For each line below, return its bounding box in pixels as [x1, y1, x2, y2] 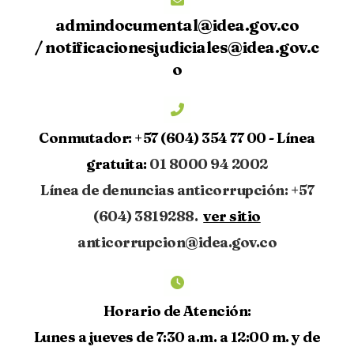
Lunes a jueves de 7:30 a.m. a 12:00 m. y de [33, 328, 321, 347]
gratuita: [86, 155, 147, 174]
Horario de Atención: [103, 302, 251, 321]
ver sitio [203, 207, 261, 226]
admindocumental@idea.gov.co [55, 15, 299, 36]
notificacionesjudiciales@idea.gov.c [45, 37, 319, 58]
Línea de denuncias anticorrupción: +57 [40, 181, 314, 200]
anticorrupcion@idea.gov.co [77, 233, 277, 252]
